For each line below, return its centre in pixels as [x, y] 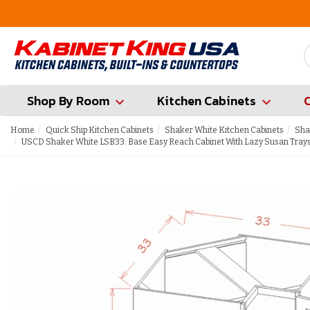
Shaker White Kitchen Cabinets [224, 130]
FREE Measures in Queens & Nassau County [188, 13]
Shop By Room [68, 101]
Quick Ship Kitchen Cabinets [100, 130]
